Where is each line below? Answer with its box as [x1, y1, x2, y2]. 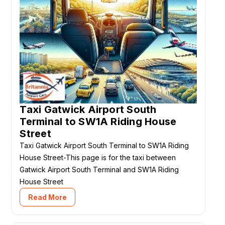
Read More [28, 192, 67, 201]
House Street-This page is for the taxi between [20, 153, 176, 162]
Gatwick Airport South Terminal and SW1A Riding [20, 165, 179, 174]
